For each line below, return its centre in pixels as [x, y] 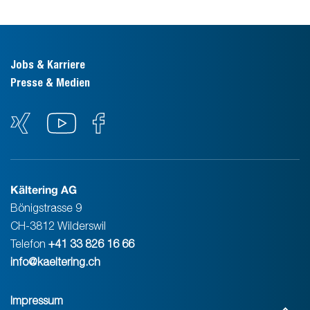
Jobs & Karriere [48, 64]
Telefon [29, 243]
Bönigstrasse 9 [46, 207]
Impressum [37, 300]
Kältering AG [44, 189]
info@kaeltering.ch [55, 261]
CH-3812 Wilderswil [58, 225]
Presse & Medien [50, 82]
